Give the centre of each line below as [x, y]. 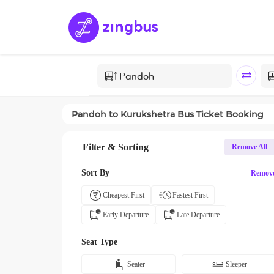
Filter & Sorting [116, 147]
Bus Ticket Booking [219, 114]
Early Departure [126, 215]
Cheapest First [124, 195]
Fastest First [190, 195]
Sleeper [236, 264]
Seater [136, 264]
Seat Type [99, 242]
